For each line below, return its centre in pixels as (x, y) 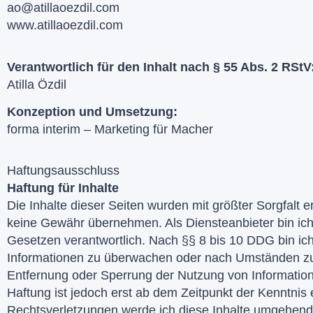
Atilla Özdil (37, 84)
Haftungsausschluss (63, 171)
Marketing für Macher (154, 130)
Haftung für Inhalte (63, 188)
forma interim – (51, 130)
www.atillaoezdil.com (65, 26)
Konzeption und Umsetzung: (94, 112)
